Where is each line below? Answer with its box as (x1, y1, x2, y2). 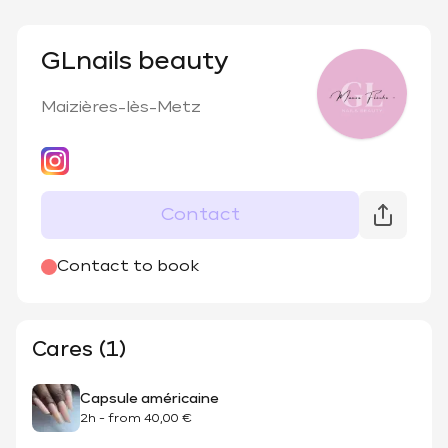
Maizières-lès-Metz (41, 100, 201, 116)
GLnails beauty (41, 49, 229, 73)
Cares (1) (32, 340, 127, 360)
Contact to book (57, 259, 199, 275)
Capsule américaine (80, 391, 219, 406)
